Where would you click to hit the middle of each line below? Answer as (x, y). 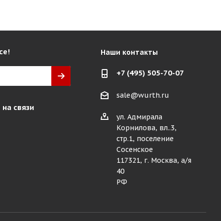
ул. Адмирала (139, 117)
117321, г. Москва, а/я (154, 161)
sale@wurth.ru (143, 95)
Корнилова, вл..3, (146, 128)
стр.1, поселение (145, 139)
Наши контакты (129, 52)
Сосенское (134, 150)
